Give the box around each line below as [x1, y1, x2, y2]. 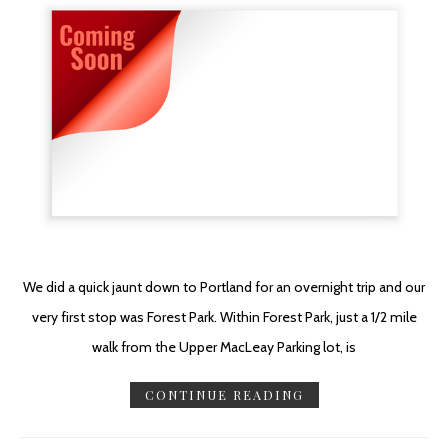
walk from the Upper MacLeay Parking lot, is [92, 338, 356, 356]
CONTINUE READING [144, 386, 304, 403]
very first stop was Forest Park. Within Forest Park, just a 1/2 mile [31, 308, 417, 326]
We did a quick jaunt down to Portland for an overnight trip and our [23, 278, 425, 296]
